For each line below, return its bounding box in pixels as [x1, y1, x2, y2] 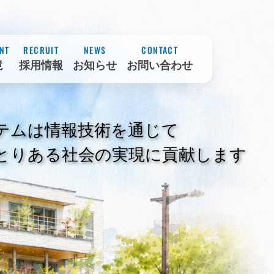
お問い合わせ [127, 59, 193, 72]
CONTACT [141, 43, 179, 57]
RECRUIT [23, 43, 59, 57]
